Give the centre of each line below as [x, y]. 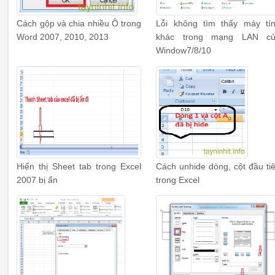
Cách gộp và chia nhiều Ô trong [79, 24]
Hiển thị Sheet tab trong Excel [79, 166]
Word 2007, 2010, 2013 [63, 37]
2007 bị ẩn [37, 180]
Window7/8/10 [184, 51]
